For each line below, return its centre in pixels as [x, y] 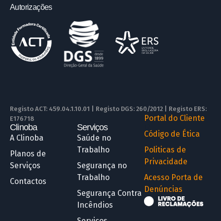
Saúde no [94, 138]
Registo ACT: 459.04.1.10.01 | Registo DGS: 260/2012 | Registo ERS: [108, 109]
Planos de [28, 154]
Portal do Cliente [174, 118]
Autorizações [31, 7]
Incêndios [95, 205]
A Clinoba [27, 138]
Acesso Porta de [173, 178]
